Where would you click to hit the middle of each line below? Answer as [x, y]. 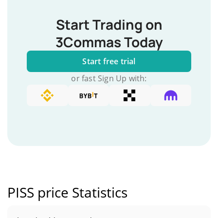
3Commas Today [109, 42]
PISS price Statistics [67, 192]
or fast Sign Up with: [109, 78]
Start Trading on [109, 24]
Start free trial [109, 61]
